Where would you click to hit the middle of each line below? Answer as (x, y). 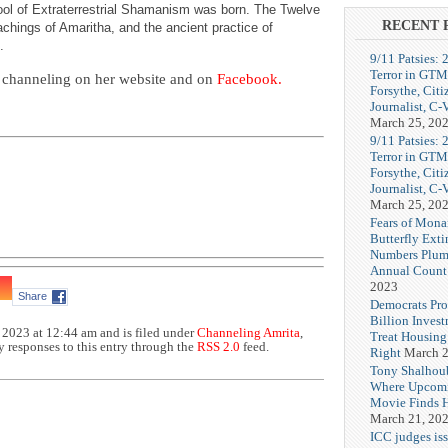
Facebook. (249, 78)
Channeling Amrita (248, 332)
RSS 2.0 (218, 346)
